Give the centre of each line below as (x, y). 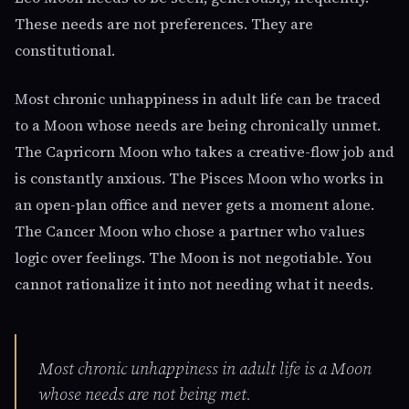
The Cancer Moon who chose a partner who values (190, 231)
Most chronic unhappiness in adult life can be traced (198, 99)
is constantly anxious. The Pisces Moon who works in (199, 178)
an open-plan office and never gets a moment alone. (194, 204)
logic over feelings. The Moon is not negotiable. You (193, 257)
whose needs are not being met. (145, 394)
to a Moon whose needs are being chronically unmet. (198, 125)
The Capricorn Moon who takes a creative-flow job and (204, 152)
